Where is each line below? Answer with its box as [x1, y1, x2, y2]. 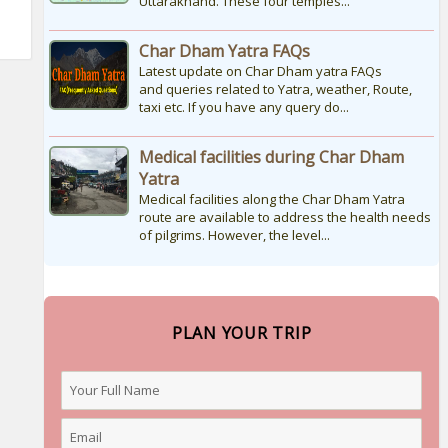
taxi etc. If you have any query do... [138, 98, 349, 117]
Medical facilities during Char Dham [138, 146, 404, 169]
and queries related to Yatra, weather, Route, [138, 80, 412, 99]
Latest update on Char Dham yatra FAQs [138, 62, 382, 81]
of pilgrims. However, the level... [138, 226, 330, 245]
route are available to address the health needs [138, 208, 431, 227]
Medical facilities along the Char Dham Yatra [138, 190, 405, 209]
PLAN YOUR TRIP [171, 322, 312, 345]
